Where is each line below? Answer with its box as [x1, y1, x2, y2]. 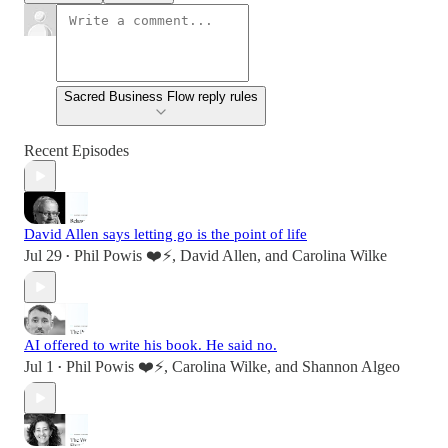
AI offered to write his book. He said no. [24, 337, 277, 354]
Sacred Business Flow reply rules [64, 89, 258, 105]
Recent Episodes [24, 142, 129, 160]
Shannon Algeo [302, 358, 400, 376]
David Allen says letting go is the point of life [24, 226, 307, 243]
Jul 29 [24, 247, 62, 265]
